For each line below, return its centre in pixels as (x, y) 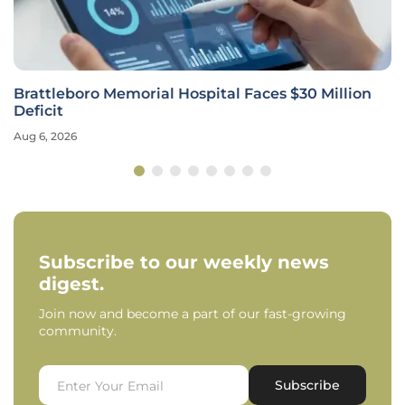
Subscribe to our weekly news (184, 263)
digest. (71, 284)
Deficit (38, 111)
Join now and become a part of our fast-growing (193, 314)
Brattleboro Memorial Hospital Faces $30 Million (193, 94)
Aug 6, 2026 (45, 137)
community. (78, 331)
